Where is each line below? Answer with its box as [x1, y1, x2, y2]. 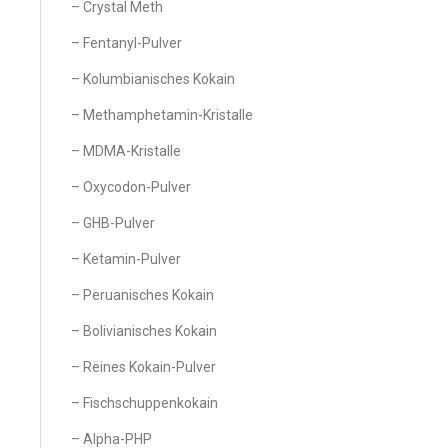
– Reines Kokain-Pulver [71, 359, 216, 375]
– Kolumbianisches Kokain [71, 71, 235, 87]
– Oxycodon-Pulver [71, 179, 191, 195]
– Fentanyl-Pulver [71, 35, 182, 51]
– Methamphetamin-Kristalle [71, 107, 253, 123]
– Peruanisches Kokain [71, 287, 214, 303]
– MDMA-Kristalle [71, 143, 181, 159]
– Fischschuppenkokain [71, 395, 218, 411]
